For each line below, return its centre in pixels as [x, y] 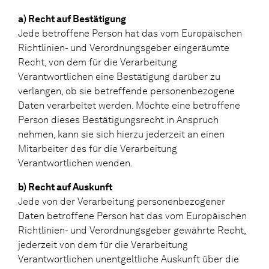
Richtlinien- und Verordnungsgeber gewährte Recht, [132, 230]
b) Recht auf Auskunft [65, 187]
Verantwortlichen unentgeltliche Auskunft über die [128, 259]
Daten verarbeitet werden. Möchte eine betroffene [129, 105]
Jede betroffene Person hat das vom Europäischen [130, 33]
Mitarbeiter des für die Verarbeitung [98, 148]
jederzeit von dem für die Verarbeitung [103, 244]
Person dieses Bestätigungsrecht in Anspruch [118, 119]
